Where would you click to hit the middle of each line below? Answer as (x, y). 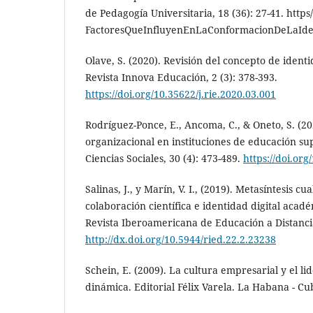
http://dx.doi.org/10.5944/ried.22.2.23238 (181, 239)
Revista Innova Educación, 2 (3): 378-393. (181, 77)
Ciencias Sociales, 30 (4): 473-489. (164, 158)
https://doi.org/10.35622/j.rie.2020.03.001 (181, 94)
